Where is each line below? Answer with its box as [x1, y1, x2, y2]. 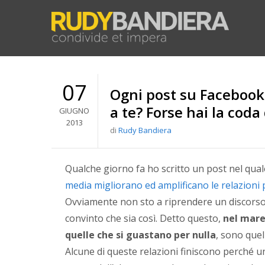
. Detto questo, [156, 211, 224, 225]
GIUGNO [59, 105, 90, 116]
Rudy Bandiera [118, 124, 172, 135]
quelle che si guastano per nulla [65, 228, 216, 241]
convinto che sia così [65, 211, 156, 225]
